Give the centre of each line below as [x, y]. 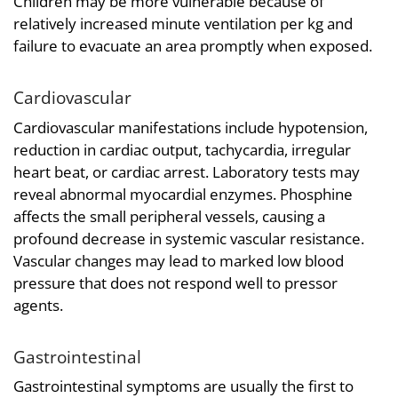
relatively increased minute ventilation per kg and [183, 24]
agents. [38, 305]
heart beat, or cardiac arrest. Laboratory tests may [187, 171]
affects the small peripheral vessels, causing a [169, 216]
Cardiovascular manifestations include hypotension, [191, 127]
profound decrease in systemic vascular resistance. [189, 238]
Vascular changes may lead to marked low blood [179, 260]
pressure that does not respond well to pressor [175, 283]
